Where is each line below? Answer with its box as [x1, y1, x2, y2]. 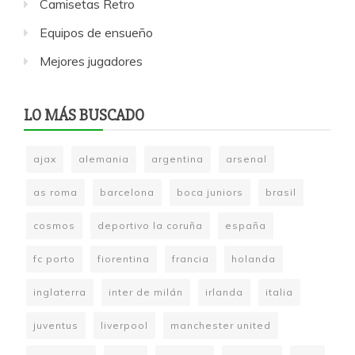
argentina [151, 153, 204, 165]
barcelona [100, 186, 155, 198]
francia [172, 253, 209, 265]
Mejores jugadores [40, 53, 143, 69]
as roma [33, 186, 78, 198]
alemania [78, 153, 129, 165]
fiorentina [97, 253, 150, 265]
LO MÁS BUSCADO [24, 105, 144, 125]
